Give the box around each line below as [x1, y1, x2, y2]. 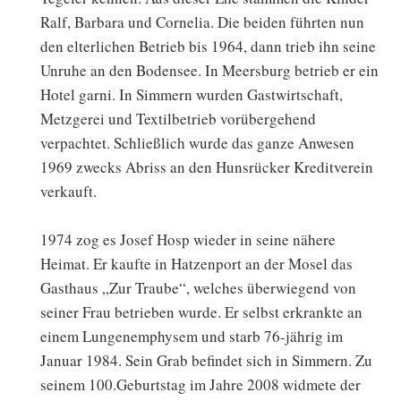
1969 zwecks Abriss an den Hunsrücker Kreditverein [40, 157, 373, 178]
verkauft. [40, 181, 97, 202]
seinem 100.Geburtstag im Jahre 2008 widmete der [40, 374, 361, 396]
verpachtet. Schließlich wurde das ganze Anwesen [40, 132, 354, 154]
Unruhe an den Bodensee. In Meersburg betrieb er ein [40, 60, 379, 81]
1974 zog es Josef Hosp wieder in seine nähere [40, 229, 336, 251]
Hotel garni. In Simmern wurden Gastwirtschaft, [40, 84, 343, 106]
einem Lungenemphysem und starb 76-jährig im [40, 326, 343, 347]
